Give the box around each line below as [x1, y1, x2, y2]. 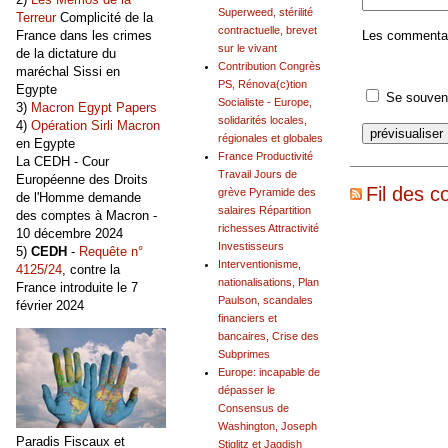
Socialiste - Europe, [218, 96, 312, 109]
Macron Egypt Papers [31, 100, 157, 116]
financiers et [218, 312, 277, 325]
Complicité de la [56, 10, 153, 26]
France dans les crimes [16, 28, 152, 44]
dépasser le [218, 384, 275, 397]
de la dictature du [16, 46, 116, 62]
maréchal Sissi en [16, 64, 120, 80]
